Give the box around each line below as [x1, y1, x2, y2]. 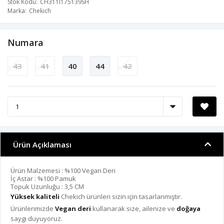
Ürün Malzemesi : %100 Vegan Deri [10, 166, 115, 175]
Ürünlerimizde [10, 204, 55, 213]
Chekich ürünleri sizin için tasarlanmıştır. [59, 192, 182, 201]
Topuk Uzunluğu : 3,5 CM [10, 182, 84, 191]
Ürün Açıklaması [13, 139, 71, 150]
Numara [7, 36, 43, 49]
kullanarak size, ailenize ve [91, 204, 176, 213]
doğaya [176, 204, 200, 213]
